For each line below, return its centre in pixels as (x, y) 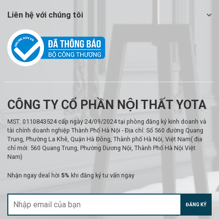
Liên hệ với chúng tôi (45, 15)
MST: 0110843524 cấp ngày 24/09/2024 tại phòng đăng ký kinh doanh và (107, 121)
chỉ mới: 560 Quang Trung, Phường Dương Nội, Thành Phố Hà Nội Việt (101, 148)
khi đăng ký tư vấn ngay (102, 175)
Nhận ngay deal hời (33, 175)
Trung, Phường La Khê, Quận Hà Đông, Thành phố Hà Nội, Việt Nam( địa (105, 139)
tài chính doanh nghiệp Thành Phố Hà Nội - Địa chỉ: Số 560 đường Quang (105, 130)
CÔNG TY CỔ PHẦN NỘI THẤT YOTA (107, 105)
